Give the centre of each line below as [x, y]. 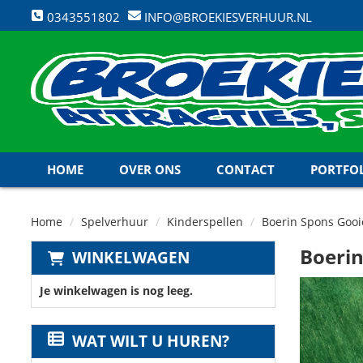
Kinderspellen [205, 222]
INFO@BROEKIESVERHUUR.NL [226, 17]
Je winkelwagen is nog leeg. [116, 290]
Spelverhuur [115, 222]
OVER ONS [150, 169]
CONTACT [246, 169]
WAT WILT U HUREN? [151, 341]
